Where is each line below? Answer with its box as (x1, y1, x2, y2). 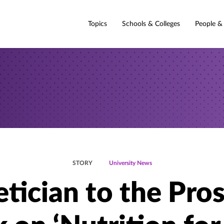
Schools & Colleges (122, 20, 180, 27)
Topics (88, 20, 107, 27)
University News (108, 160, 152, 166)
